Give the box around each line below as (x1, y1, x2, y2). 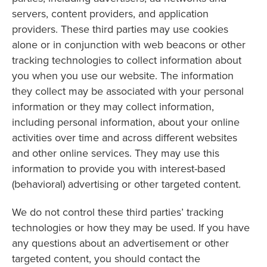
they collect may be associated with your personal (12, 83, 244, 98)
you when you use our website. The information (12, 68, 234, 83)
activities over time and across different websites (12, 130, 237, 145)
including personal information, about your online (12, 114, 240, 129)
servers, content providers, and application (12, 6, 209, 21)
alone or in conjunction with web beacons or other (12, 37, 246, 52)
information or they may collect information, (12, 99, 214, 114)
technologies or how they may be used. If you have (12, 219, 250, 235)
